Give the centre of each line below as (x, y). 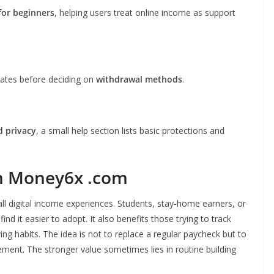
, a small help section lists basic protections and (130, 131)
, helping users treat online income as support (145, 13)
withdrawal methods (139, 79)
